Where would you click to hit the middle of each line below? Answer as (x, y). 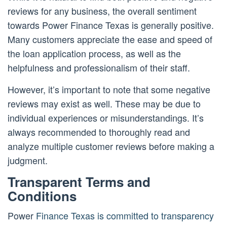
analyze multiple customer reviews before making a (111, 146)
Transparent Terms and (79, 182)
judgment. (28, 160)
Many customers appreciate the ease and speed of (110, 39)
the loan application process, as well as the (94, 53)
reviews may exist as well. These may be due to (104, 104)
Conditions (42, 196)
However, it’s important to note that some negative (109, 89)
